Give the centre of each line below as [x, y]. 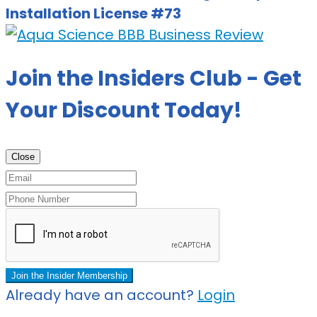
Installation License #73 [93, 14]
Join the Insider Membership [69, 275]
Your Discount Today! [124, 110]
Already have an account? [102, 295]
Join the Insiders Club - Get [154, 79]
